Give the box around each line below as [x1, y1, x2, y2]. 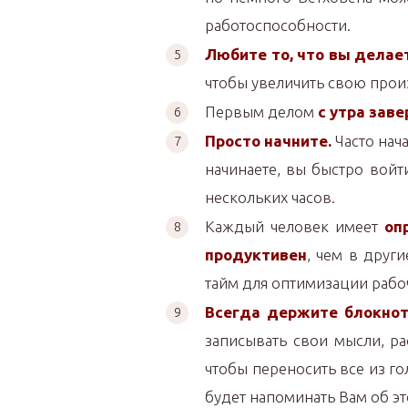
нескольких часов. [205, 189, 335, 206]
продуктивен [205, 246, 307, 263]
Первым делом [205, 103, 318, 120]
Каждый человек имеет [205, 218, 385, 235]
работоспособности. [205, 16, 351, 34]
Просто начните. [205, 132, 331, 149]
